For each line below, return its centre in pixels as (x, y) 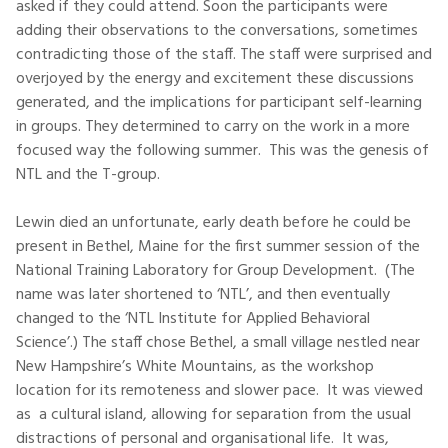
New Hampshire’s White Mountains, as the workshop (195, 367)
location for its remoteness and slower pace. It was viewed (219, 391)
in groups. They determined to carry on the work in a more (213, 127)
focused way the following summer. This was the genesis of (222, 151)
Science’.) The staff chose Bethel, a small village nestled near (218, 343)
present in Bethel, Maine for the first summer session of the (218, 247)
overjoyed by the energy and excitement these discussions (215, 79)
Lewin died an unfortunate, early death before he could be (213, 223)
